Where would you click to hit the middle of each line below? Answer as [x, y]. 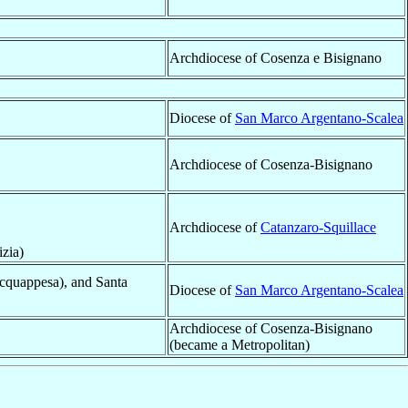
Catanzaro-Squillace [318, 227]
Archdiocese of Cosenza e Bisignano [275, 57]
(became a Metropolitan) [240, 344]
